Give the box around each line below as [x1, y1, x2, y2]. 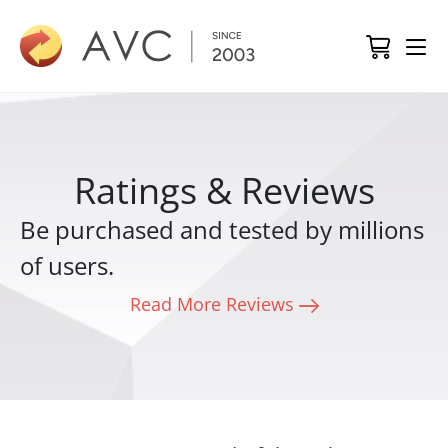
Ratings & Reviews [73, 166, 375, 215]
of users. [20, 249, 114, 282]
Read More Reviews [129, 292, 299, 316]
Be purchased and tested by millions [20, 213, 424, 246]
